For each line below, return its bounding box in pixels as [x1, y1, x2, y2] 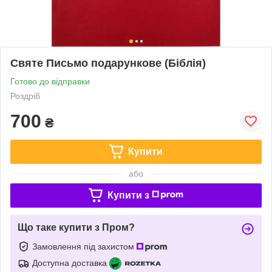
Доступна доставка [32, 257, 107, 268]
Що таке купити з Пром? [18, 222, 135, 233]
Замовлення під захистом [32, 241, 137, 251]
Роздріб [10, 90, 40, 101]
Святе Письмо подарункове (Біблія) [10, 56, 206, 69]
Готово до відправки [10, 76, 90, 86]
